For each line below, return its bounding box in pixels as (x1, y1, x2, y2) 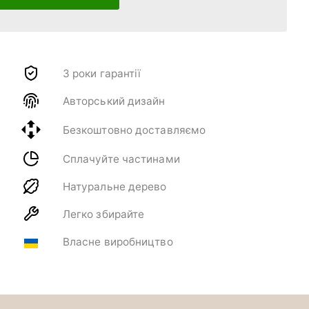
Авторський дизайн (62, 94, 166, 108)
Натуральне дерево (62, 179, 167, 193)
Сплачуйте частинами (62, 152, 180, 166)
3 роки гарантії (62, 66, 141, 80)
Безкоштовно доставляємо (62, 123, 206, 137)
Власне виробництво (62, 235, 173, 249)
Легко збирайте (62, 207, 145, 221)
